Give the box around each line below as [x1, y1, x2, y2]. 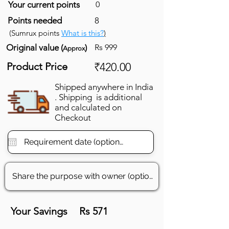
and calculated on [55, 102, 122, 112]
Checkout [55, 112, 91, 123]
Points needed [8, 15, 62, 26]
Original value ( [6, 42, 63, 53]
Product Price [7, 60, 67, 73]
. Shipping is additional [55, 91, 142, 102]
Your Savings [11, 204, 70, 217]
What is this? [61, 28, 104, 38]
